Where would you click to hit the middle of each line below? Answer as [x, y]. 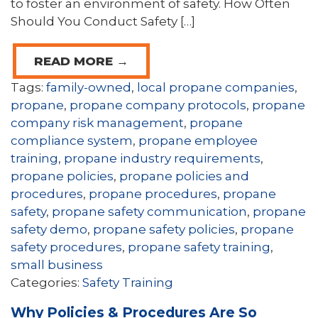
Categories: [45, 283]
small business [57, 265]
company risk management [97, 123]
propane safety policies [164, 230]
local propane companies [216, 88]
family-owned [89, 88]
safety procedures [66, 247]
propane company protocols [158, 105]
